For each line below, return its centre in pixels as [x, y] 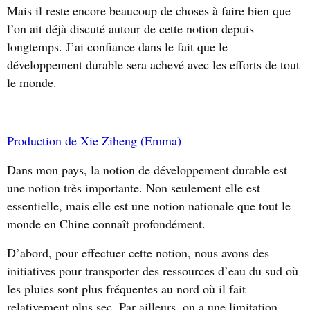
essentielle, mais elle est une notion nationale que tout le [149, 206]
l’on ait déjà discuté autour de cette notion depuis [130, 28]
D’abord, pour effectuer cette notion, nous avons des [138, 253]
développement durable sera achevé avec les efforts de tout [153, 64]
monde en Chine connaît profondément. [106, 224]
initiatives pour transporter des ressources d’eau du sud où [153, 271]
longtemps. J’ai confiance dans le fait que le [117, 46]
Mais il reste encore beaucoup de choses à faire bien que [149, 10]
